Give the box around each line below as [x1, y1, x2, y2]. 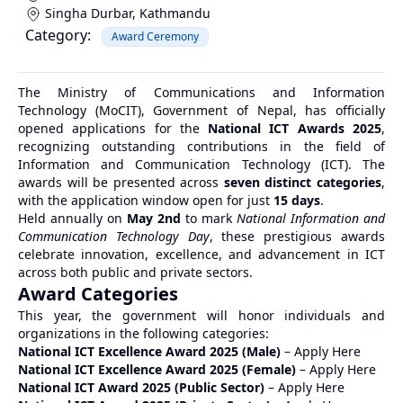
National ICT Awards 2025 [208, 120, 382, 138]
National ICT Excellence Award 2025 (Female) [18, 361, 296, 379]
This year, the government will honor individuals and [18, 307, 385, 325]
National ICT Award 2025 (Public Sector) [18, 379, 264, 397]
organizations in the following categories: [18, 325, 269, 343]
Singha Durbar [45, 4, 132, 22]
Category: [25, 25, 91, 46]
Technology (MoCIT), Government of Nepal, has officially [18, 102, 385, 120]
